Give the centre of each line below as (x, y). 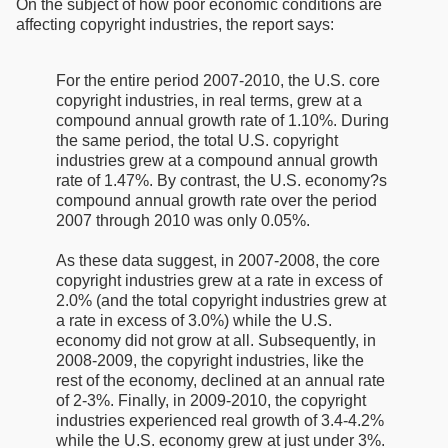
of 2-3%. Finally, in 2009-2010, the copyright (211, 401)
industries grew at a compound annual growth (217, 161)
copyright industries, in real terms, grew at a (209, 101)
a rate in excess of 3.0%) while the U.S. (194, 321)
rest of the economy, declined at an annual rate (220, 381)
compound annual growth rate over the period (216, 201)
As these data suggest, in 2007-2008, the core (218, 261)
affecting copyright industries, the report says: (175, 25)
